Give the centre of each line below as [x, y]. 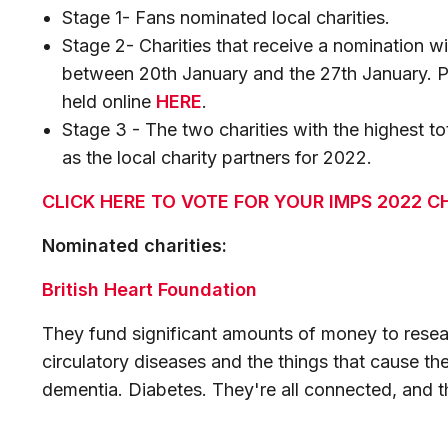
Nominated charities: [134, 245]
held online [109, 101]
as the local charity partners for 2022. [217, 157]
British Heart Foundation [149, 289]
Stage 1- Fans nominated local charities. [228, 17]
